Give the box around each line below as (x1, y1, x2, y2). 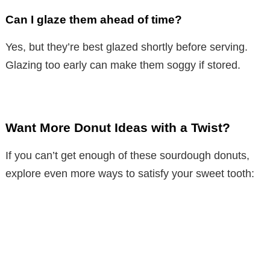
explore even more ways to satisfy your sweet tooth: (5, 167, 254, 180)
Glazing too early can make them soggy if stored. (5, 58, 240, 71)
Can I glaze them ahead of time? (5, 13, 182, 26)
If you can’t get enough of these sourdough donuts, (5, 149, 250, 162)
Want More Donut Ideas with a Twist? (5, 120, 230, 134)
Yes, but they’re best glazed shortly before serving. (5, 40, 248, 53)
